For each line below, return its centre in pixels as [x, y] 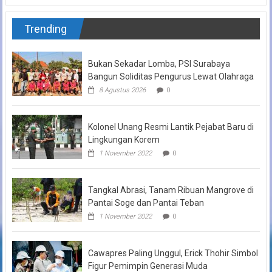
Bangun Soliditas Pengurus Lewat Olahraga [171, 76]
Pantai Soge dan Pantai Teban [146, 202]
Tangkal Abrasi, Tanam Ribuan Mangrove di [171, 190]
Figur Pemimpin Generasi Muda [148, 266]
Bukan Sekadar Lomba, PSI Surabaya [159, 63]
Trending [45, 29]
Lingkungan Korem [124, 139]
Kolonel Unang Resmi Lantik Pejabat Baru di [171, 127]
